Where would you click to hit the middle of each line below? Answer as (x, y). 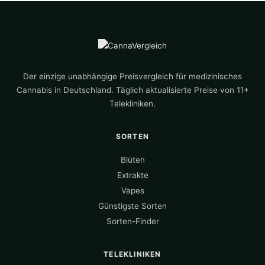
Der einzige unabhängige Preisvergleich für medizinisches (132, 76)
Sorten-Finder (132, 221)
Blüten (132, 159)
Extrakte (132, 175)
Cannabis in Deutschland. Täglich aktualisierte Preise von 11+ (132, 90)
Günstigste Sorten (132, 206)
